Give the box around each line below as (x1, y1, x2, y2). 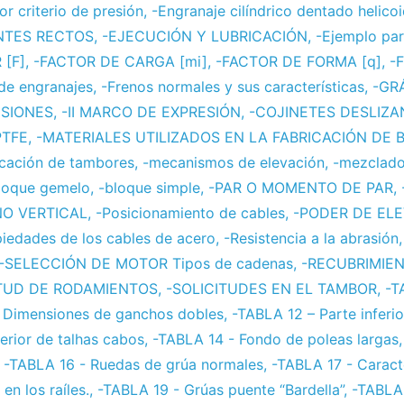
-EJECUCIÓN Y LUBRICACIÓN (102, 27, 308, 46)
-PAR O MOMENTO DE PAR (208, 179, 393, 197)
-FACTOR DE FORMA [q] (216, 52, 381, 71)
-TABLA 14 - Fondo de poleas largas (152, 330, 399, 349)
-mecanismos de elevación (142, 153, 325, 172)
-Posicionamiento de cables (96, 204, 285, 223)
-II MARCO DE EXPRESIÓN (61, 103, 241, 122)
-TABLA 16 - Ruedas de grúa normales (4, 355, 263, 374)
